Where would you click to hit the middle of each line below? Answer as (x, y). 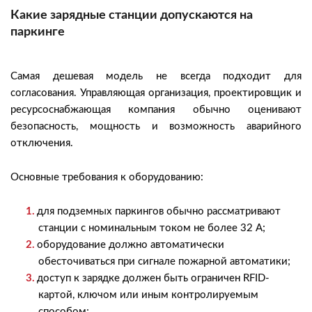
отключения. (42, 143)
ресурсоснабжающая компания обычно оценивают (156, 110)
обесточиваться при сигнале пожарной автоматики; (164, 262)
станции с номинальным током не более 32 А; (152, 228)
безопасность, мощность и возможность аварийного (156, 126)
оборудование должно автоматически (131, 245)
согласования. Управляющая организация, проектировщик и (156, 93)
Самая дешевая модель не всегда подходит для (156, 76)
